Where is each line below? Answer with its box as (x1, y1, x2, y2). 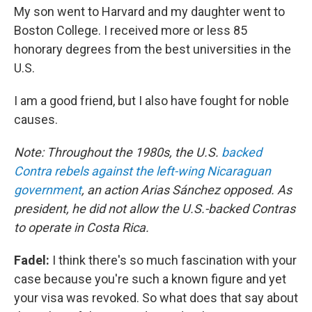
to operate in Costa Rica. (14, 220, 149, 235)
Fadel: (14, 253, 49, 267)
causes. (14, 112, 58, 127)
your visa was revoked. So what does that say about (14, 290, 298, 305)
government (14, 182, 81, 197)
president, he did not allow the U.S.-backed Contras (14, 201, 295, 216)
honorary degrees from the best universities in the (14, 42, 291, 56)
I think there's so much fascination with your (49, 253, 297, 267)
